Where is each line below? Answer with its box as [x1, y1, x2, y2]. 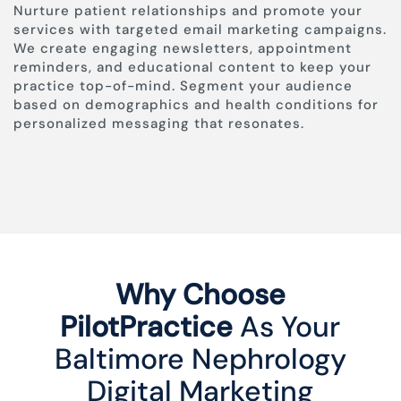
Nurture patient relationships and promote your [13, 2, 363, 21]
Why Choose [115, 276, 286, 314]
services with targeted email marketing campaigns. [13, 21, 387, 39]
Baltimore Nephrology [54, 340, 346, 379]
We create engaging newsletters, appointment [13, 39, 352, 58]
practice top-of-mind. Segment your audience [13, 77, 353, 96]
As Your [233, 308, 341, 346]
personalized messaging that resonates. [13, 115, 304, 133]
